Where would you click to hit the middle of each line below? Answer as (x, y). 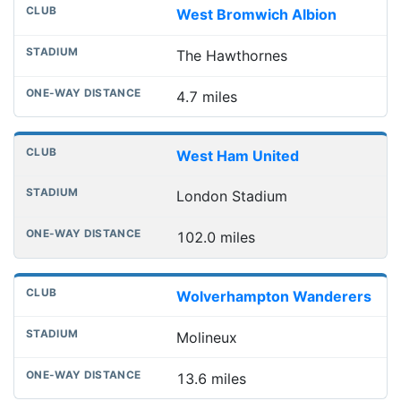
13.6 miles (211, 378)
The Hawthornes (231, 56)
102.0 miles (215, 238)
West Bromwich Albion (256, 15)
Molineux (206, 337)
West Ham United (237, 155)
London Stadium (231, 196)
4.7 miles (206, 96)
